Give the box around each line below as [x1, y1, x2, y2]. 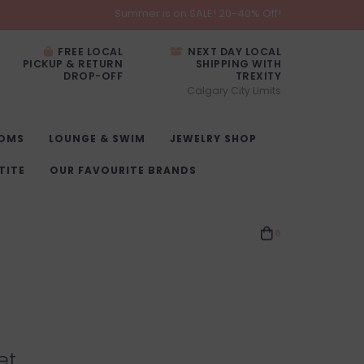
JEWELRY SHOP [170, 132, 257, 145]
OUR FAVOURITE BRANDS [50, 163, 197, 177]
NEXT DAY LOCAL [184, 45, 281, 58]
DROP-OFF [63, 69, 123, 83]
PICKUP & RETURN [22, 57, 123, 71]
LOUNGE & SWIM [49, 132, 145, 145]
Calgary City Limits [187, 84, 281, 97]
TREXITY [235, 69, 281, 83]
